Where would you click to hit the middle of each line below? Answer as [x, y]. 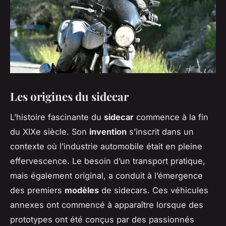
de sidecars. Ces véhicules [154, 190]
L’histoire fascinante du [57, 117]
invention [108, 131]
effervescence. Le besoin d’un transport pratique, [108, 161]
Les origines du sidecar [69, 96]
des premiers [37, 190]
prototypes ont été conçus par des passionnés [102, 219]
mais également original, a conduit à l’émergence [106, 175]
